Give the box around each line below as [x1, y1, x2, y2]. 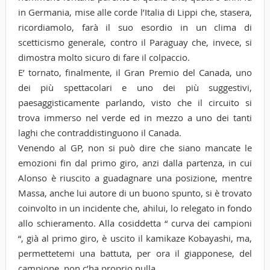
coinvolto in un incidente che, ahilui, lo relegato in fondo [17, 201, 253, 214]
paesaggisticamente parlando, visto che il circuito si [17, 96, 253, 108]
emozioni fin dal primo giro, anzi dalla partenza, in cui [17, 156, 253, 169]
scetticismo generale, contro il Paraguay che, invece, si [17, 36, 253, 48]
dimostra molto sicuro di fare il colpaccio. [17, 51, 190, 63]
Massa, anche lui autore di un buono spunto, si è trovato [17, 186, 253, 199]
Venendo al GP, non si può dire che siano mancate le [17, 141, 253, 154]
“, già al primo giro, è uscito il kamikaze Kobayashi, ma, [17, 231, 253, 244]
